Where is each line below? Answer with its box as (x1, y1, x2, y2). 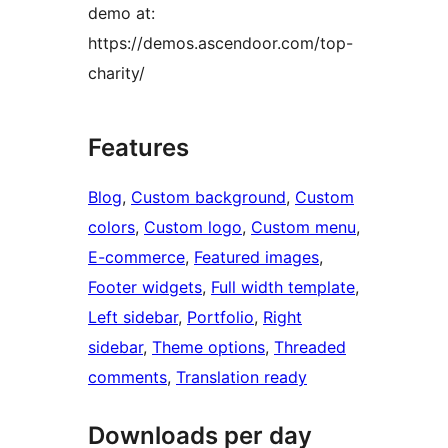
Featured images (194, 247, 319, 268)
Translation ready (176, 367, 307, 388)
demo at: (88, 3, 155, 24)
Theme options (152, 337, 265, 358)
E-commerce (88, 247, 185, 268)
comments (88, 367, 167, 388)
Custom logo (144, 217, 242, 238)
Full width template (211, 277, 355, 298)
